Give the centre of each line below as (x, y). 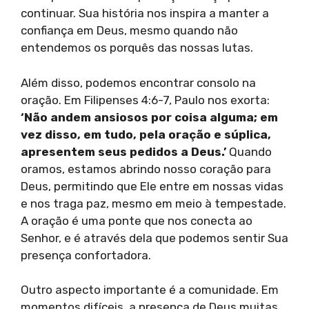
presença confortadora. (86, 255)
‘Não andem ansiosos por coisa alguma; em (149, 117)
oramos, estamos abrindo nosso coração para (146, 169)
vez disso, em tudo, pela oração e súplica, (146, 134)
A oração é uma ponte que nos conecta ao (137, 220)
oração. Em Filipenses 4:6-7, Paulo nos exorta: (145, 100)
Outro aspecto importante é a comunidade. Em (150, 290)
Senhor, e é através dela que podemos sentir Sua (154, 238)
